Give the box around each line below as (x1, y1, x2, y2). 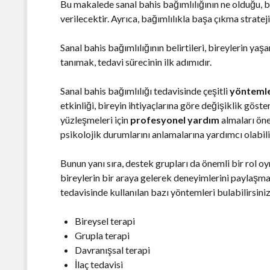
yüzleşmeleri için (60, 113, 131, 125)
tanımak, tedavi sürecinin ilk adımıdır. (60, 55, 212, 67)
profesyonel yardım (130, 113, 220, 125)
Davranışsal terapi (75, 243, 151, 256)
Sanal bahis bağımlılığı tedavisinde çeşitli (60, 84, 230, 96)
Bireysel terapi (75, 215, 136, 227)
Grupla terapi (75, 229, 130, 241)
